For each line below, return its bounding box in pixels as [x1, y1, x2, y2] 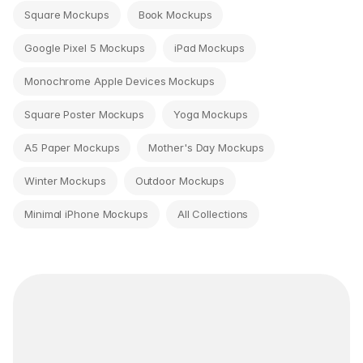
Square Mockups [24, 7, 109, 21]
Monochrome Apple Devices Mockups [24, 74, 215, 88]
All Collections [177, 207, 249, 220]
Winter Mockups [24, 173, 106, 187]
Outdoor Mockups [135, 173, 225, 187]
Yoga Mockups [173, 107, 248, 121]
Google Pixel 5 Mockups [24, 41, 145, 54]
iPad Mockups [173, 41, 245, 54]
